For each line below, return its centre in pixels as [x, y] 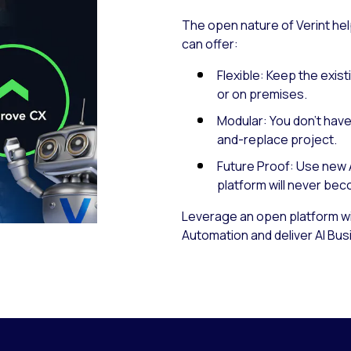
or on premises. [262, 94]
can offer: [210, 44]
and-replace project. [277, 140]
